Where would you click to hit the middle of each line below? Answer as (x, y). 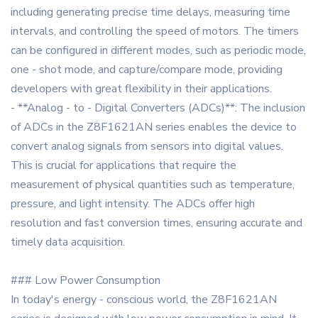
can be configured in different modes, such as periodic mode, (158, 51)
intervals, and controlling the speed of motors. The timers (155, 32)
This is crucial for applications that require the (124, 166)
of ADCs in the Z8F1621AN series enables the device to (154, 127)
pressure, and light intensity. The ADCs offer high (133, 204)
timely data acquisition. (68, 242)
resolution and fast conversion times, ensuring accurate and (157, 223)
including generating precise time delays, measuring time (150, 12)
